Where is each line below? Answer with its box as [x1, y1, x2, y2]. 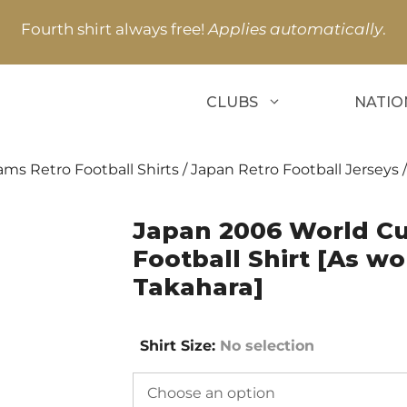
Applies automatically [208, 20, 382, 38]
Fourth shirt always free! [21, 20, 208, 38]
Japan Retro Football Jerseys [191, 160, 399, 178]
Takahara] [132, 272, 263, 302]
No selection [219, 337, 314, 354]
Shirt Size [139, 337, 212, 354]
